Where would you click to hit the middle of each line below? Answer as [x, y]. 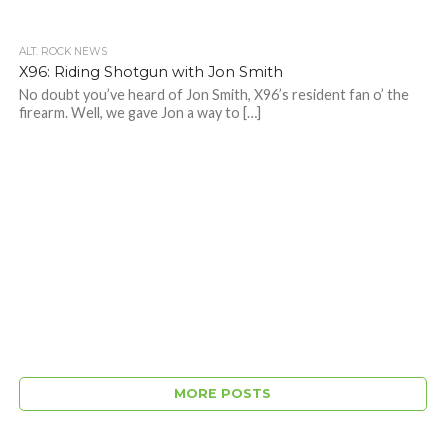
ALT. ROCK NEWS [62, 52]
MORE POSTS [223, 394]
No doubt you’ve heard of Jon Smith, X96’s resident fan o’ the [213, 95]
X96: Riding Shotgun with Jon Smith [150, 72]
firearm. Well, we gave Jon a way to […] [139, 113]
